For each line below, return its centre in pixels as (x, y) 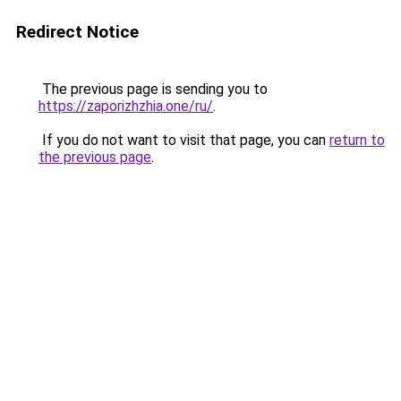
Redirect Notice (77, 32)
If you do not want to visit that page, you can (184, 140)
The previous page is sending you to (153, 89)
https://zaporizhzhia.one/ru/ (126, 106)
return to (357, 140)
